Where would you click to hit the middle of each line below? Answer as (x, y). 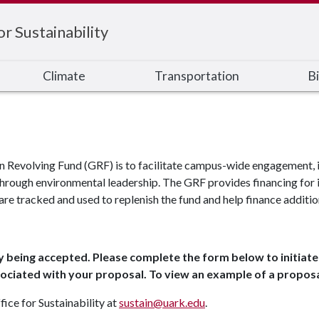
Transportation (197, 76)
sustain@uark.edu (162, 302)
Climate (64, 76)
